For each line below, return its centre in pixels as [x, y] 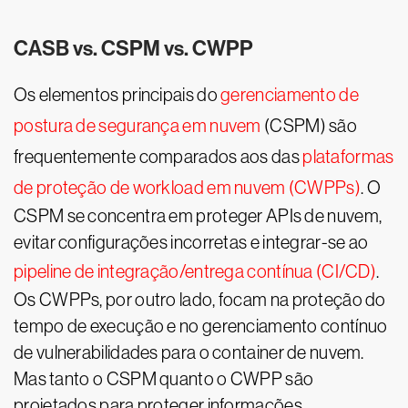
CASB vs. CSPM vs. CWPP [133, 49]
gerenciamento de [290, 95]
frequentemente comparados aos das [158, 157]
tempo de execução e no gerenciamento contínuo [201, 326]
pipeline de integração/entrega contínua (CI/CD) [195, 271]
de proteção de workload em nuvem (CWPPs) [187, 188]
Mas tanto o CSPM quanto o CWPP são [164, 379]
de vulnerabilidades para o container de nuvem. [189, 352]
